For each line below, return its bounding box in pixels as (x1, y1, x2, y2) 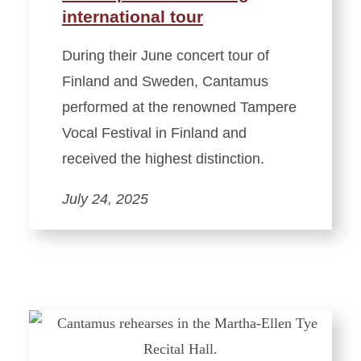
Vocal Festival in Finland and (62, 124, 247, 141)
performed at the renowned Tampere (62, 98, 297, 115)
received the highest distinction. (62, 150, 264, 167)
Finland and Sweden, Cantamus (62, 73, 268, 89)
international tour (62, 6, 203, 26)
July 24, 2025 (62, 190, 148, 207)
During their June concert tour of (62, 47, 269, 64)
